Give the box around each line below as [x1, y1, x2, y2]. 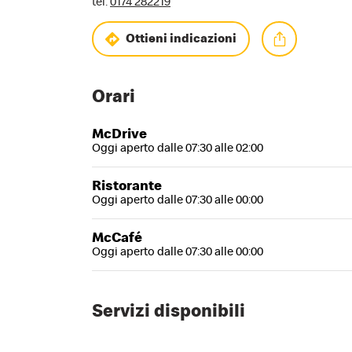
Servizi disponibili [92, 302, 245, 321]
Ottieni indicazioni [126, 32, 236, 46]
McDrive [92, 127, 147, 142]
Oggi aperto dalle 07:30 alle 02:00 [92, 142, 263, 155]
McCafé [92, 231, 142, 246]
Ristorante [92, 179, 162, 194]
